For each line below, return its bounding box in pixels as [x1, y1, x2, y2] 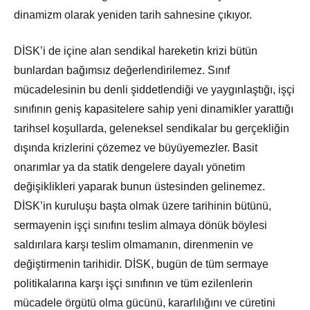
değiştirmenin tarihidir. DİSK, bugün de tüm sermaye [14, 258, 268, 271]
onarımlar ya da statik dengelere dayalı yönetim [14, 161, 245, 174]
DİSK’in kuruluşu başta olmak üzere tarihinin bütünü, [14, 200, 271, 212]
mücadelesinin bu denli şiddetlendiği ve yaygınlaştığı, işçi [14, 84, 295, 96]
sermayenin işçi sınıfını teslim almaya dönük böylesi [14, 219, 267, 232]
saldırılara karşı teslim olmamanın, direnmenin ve [14, 239, 253, 251]
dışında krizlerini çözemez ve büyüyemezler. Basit [14, 142, 257, 154]
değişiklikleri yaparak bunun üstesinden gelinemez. [14, 181, 265, 193]
